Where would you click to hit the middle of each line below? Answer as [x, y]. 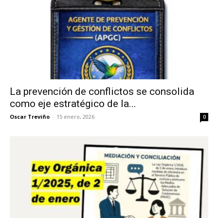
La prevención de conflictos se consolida [102, 91]
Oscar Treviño [30, 116]
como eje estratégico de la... [73, 103]
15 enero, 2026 [75, 116]
